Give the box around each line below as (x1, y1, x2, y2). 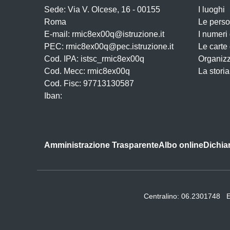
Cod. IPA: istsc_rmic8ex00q (44, 54, 144, 63)
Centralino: (144, 192, 181, 200)
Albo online (159, 141, 203, 149)
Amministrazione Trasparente (44, 141, 159, 149)
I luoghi (198, 5, 225, 14)
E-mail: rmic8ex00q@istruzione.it (44, 30, 164, 39)
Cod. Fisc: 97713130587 (44, 79, 134, 88)
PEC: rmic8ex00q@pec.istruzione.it (44, 42, 174, 51)
